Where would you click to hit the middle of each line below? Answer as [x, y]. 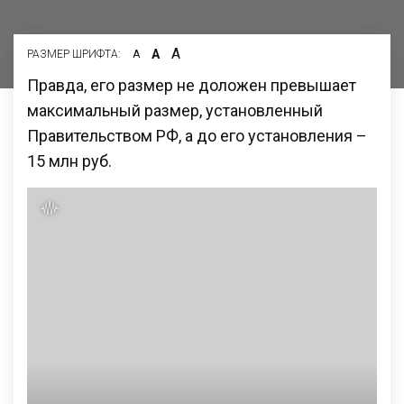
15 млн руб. [69, 161]
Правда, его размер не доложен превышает [192, 85]
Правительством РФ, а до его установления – [197, 135]
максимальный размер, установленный [175, 110]
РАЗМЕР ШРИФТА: [74, 54]
